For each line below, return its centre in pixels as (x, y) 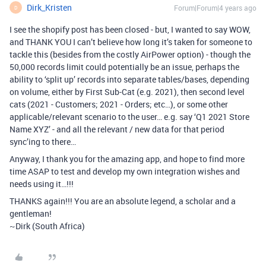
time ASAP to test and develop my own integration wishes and (125, 171)
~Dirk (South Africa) (47, 226)
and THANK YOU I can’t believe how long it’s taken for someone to (131, 42)
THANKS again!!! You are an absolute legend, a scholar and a (123, 201)
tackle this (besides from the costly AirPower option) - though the (130, 54)
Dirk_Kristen (49, 7)
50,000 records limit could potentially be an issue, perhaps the (124, 67)
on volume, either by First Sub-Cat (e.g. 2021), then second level (127, 92)
